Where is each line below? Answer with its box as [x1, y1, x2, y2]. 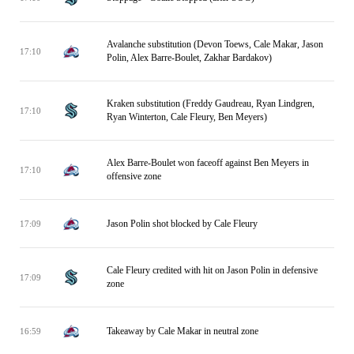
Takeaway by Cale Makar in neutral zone [107, 325, 258, 337]
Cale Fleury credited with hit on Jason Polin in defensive [107, 265, 318, 276]
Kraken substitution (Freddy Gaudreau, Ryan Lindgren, [107, 98, 314, 109]
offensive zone [107, 171, 161, 182]
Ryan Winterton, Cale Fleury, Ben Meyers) [107, 111, 267, 122]
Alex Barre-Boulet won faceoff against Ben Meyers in [107, 157, 309, 168]
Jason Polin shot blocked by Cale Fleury [107, 217, 258, 229]
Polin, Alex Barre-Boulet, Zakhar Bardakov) [107, 52, 272, 63]
